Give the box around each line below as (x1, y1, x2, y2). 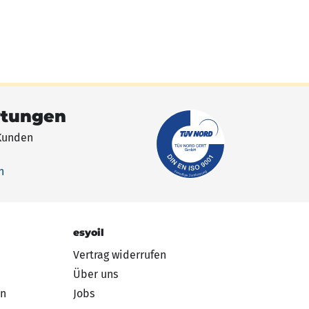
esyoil (73, 226, 104, 239)
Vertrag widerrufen (73, 248, 166, 261)
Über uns (73, 267, 118, 281)
